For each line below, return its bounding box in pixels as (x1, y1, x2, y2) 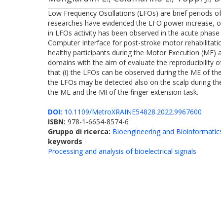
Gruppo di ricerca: (48, 127, 112, 136)
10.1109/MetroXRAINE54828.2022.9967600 (62, 107, 202, 116)
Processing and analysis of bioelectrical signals (48, 147, 196, 156)
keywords (48, 137, 82, 146)
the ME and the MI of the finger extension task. (48, 87, 198, 97)
